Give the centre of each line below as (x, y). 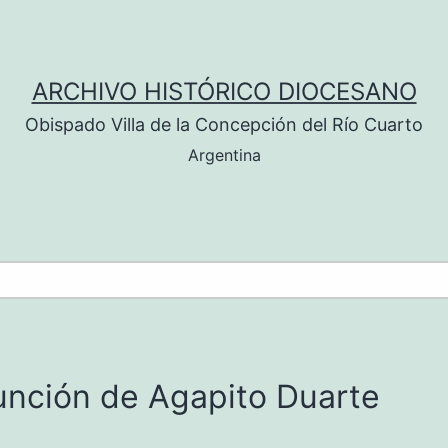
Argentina (224, 155)
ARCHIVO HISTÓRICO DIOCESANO (224, 91)
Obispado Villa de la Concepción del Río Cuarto (224, 124)
